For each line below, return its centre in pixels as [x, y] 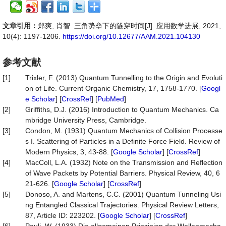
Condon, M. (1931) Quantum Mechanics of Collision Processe [124, 131]
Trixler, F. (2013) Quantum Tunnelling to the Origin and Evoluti [124, 78]
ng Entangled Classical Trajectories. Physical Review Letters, [122, 205]
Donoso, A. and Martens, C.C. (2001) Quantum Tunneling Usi [123, 194]
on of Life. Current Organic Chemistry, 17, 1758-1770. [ [113, 88]
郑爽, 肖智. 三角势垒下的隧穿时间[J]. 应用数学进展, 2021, [129, 26]
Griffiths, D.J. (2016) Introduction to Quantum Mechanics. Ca [122, 109]
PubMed [111, 99]
